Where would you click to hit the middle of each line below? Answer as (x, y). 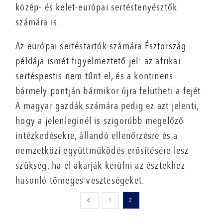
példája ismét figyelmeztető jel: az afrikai (98, 61)
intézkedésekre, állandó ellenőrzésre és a (97, 135)
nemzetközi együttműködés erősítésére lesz (102, 150)
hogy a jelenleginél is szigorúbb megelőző (100, 120)
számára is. (38, 22)
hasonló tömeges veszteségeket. (80, 180)
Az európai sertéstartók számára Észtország (101, 46)
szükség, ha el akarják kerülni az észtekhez (100, 165)
